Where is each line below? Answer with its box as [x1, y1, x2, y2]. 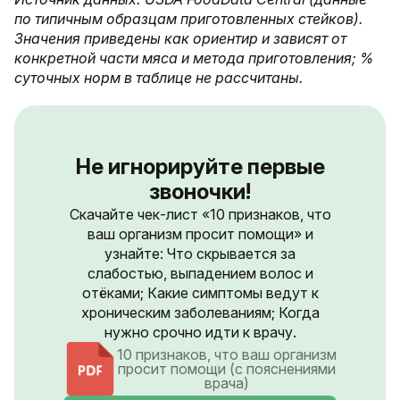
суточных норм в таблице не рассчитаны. [14, 69, 303, 87]
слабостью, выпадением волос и [87, 264, 313, 283]
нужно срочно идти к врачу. [104, 323, 296, 342]
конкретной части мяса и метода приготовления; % [14, 49, 373, 68]
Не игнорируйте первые [75, 154, 325, 180]
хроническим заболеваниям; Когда [80, 304, 320, 322]
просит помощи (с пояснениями [118, 360, 336, 379]
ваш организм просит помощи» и [87, 225, 313, 244]
